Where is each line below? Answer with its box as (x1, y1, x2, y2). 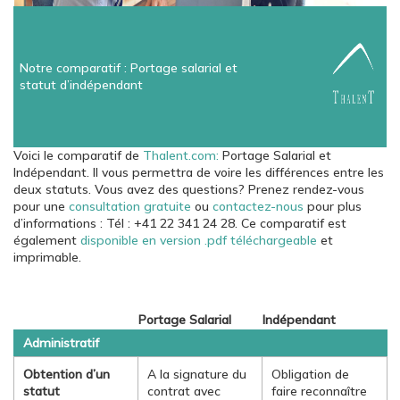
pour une (13, 198, 69, 214)
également (13, 232, 80, 248)
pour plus (304, 198, 362, 214)
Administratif (23, 335, 99, 351)
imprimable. (13, 249, 81, 265)
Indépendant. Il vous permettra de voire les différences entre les (13, 164, 384, 180)
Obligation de (271, 366, 349, 382)
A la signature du (147, 366, 246, 382)
